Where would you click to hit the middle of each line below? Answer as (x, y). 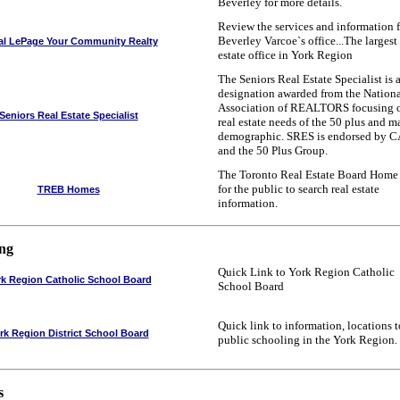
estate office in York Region (285, 55)
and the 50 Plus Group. (273, 150)
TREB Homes (68, 189)
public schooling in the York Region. (308, 340)
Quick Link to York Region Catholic (306, 272)
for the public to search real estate (299, 189)
